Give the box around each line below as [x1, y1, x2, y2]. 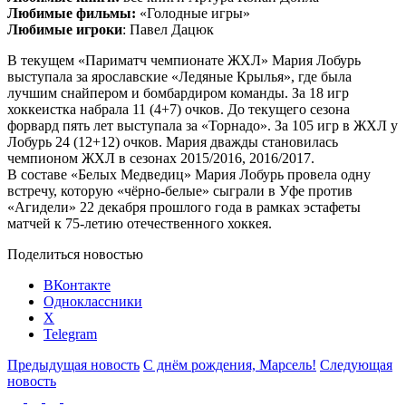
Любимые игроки [7, 21, 122, 37]
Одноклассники [43, 293, 142, 309]
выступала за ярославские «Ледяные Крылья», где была [7, 68, 352, 84]
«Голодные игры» [136, 5, 250, 21]
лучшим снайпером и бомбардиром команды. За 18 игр [7, 84, 349, 101]
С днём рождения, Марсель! [143, 356, 316, 372]
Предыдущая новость [7, 356, 140, 372]
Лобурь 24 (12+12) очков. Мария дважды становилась [7, 133, 338, 150]
